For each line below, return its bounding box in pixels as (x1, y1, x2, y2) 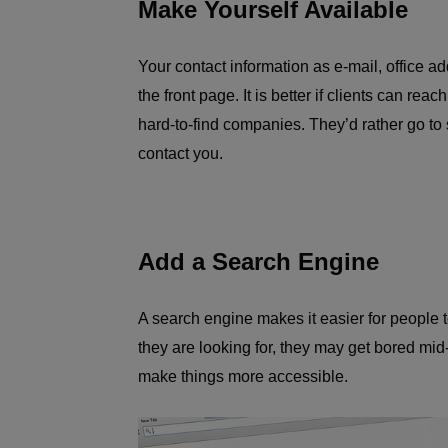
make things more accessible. (138, 368, 352, 385)
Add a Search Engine (138, 248, 379, 275)
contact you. (138, 145, 227, 162)
